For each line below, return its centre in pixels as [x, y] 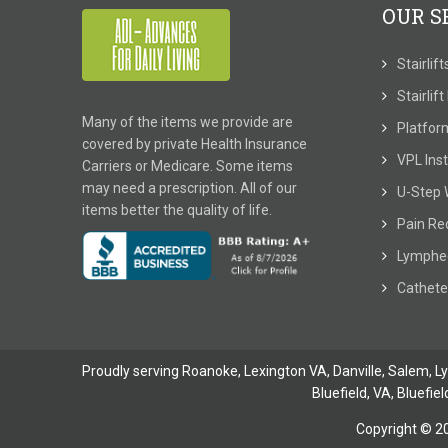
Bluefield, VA [351, 392]
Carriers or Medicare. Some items [187, 166]
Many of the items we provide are [187, 122]
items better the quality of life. [177, 210]
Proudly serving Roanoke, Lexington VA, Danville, [235, 370]
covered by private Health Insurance [194, 144]
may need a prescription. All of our [189, 188]
